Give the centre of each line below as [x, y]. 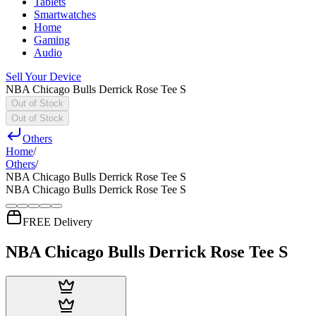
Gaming [52, 40]
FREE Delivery [57, 222]
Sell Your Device [43, 77]
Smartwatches [65, 14]
